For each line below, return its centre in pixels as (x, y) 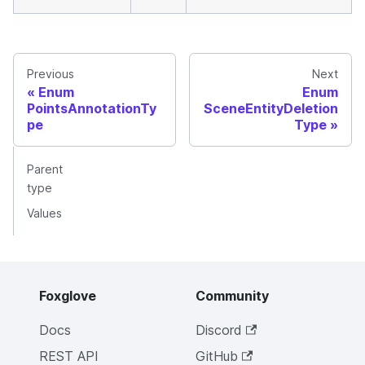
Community (232, 296)
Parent (45, 169)
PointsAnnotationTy (92, 109)
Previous (51, 74)
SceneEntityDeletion (271, 109)
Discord (219, 330)
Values (44, 213)
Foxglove (68, 296)
